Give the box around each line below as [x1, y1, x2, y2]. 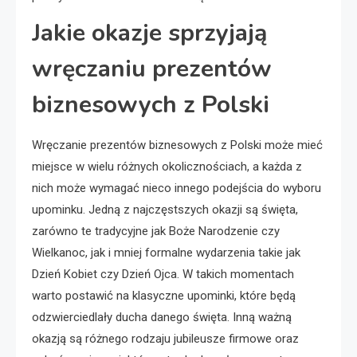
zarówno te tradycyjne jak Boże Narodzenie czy [32, 223, 280, 238]
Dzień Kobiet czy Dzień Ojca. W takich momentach [32, 266, 294, 281]
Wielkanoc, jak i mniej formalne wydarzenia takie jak [32, 245, 300, 260]
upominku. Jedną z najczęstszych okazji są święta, [32, 202, 298, 217]
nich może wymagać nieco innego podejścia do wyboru [32, 180, 321, 195]
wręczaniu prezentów [32, 52, 272, 85]
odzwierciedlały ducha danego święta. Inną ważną [32, 309, 292, 324]
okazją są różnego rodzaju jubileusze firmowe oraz [32, 331, 299, 346]
